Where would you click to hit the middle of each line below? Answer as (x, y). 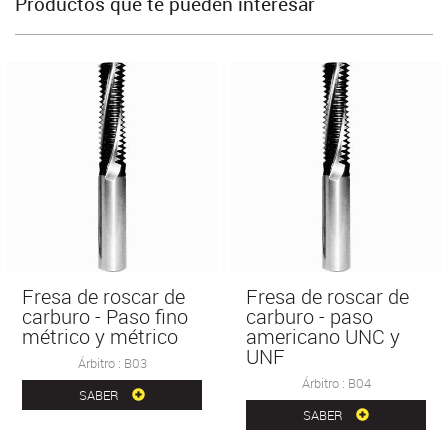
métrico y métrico (100, 337)
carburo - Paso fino (105, 317)
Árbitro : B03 (112, 363)
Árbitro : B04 (336, 383)
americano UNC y (323, 337)
